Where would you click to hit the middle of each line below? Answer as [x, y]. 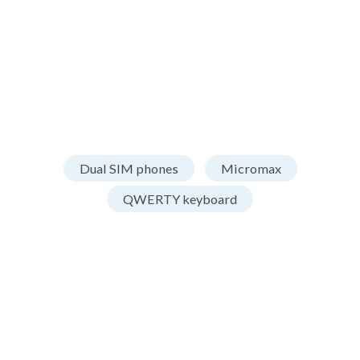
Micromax [251, 169]
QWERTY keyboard [180, 199]
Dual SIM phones [129, 169]
